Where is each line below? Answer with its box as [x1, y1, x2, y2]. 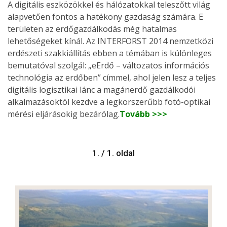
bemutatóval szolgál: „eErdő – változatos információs [8, 59, 209, 71]
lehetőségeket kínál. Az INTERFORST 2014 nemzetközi [8, 35, 213, 47]
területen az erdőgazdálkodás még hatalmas [8, 23, 177, 34]
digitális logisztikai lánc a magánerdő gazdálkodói [8, 84, 196, 95]
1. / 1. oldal [92, 147, 135, 158]
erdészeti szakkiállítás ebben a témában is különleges [8, 47, 212, 59]
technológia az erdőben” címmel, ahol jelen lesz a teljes [8, 71, 216, 83]
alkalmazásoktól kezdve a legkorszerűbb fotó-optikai [8, 96, 210, 107]
